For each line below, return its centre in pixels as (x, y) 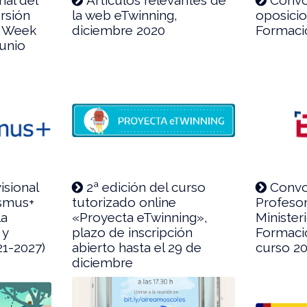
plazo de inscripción (133, 233)
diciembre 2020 (119, 30)
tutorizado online (124, 202)
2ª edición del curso (146, 187)
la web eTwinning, (125, 15)
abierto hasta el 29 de (137, 248)
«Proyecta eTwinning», (140, 218)
